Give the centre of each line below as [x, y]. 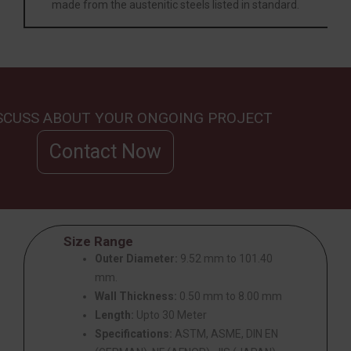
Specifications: [134, 333]
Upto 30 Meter [170, 315]
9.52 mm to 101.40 [225, 258]
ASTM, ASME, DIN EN [225, 333]
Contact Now [105, 151]
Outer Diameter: [136, 258]
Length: [114, 315]
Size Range [98, 241]
